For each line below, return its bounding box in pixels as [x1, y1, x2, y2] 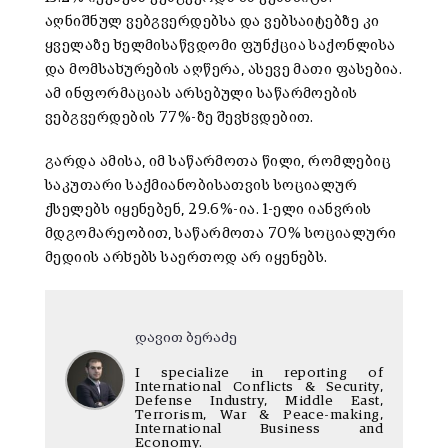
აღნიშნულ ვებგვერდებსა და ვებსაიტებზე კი [45, 14, 380, 30]
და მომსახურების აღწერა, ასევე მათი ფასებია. [45, 62, 403, 78]
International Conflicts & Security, [135, 380, 383, 395]
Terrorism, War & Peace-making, [135, 408, 383, 423]
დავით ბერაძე [135, 331, 237, 346]
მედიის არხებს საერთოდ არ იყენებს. [45, 250, 328, 266]
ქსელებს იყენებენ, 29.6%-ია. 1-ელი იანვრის [45, 202, 372, 218]
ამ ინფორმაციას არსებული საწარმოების [45, 86, 358, 102]
